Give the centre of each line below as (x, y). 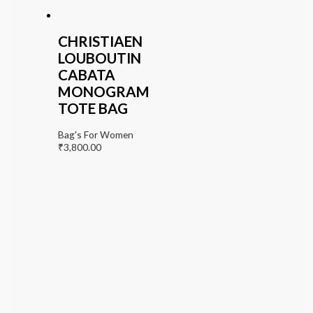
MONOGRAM (103, 92)
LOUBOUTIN (99, 58)
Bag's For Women (95, 135)
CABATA (86, 75)
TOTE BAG (93, 109)
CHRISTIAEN (100, 42)
